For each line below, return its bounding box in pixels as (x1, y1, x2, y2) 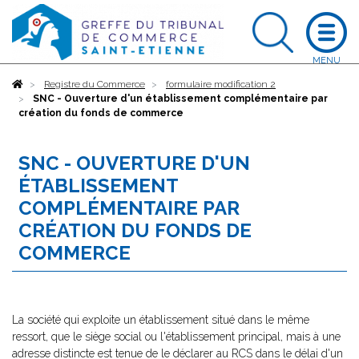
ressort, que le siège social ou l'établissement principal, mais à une (12, 330, 341, 343)
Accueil (23, 79, 56, 90)
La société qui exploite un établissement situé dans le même (12, 313, 309, 326)
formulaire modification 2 (166, 79, 276, 90)
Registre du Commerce (44, 79, 145, 90)
